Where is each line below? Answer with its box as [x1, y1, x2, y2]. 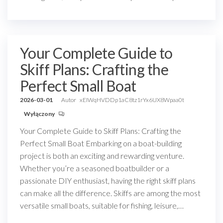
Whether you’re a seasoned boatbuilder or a [20, 163, 169, 173]
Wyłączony [24, 110, 56, 117]
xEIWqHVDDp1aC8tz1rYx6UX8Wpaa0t [80, 96, 184, 104]
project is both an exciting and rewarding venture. [20, 151, 184, 160]
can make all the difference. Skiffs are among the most [20, 188, 201, 198]
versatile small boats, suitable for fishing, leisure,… [20, 201, 184, 210]
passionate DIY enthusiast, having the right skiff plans [20, 176, 196, 185]
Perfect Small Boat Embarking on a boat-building [20, 138, 182, 148]
